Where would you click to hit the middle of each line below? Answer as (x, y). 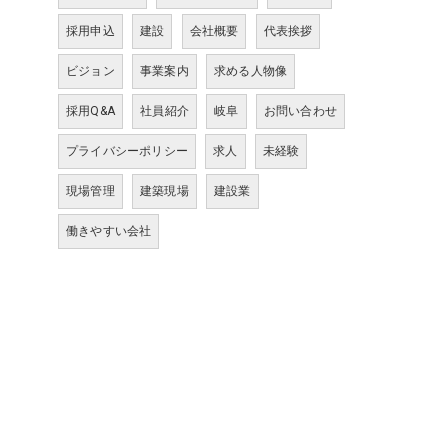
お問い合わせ (300, 111)
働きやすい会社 (109, 231)
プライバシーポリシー (127, 151)
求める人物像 (251, 71)
